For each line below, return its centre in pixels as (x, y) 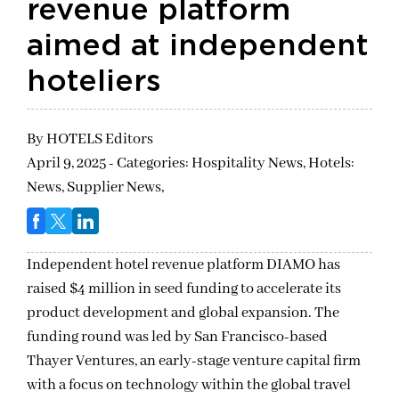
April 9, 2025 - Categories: (109, 164)
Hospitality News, (250, 164)
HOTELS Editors (100, 140)
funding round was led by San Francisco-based (177, 338)
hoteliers (94, 82)
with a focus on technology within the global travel (189, 386)
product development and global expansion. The (183, 313)
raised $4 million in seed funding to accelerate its (184, 289)
